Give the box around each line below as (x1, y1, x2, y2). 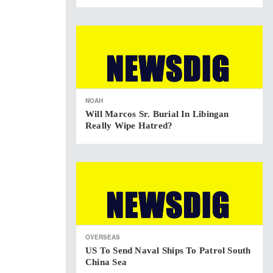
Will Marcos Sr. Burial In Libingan (85, 109, 229, 119)
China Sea (85, 257, 127, 267)
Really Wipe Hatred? (85, 121, 173, 130)
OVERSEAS (85, 233, 120, 241)
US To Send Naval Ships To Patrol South (85, 246, 251, 255)
